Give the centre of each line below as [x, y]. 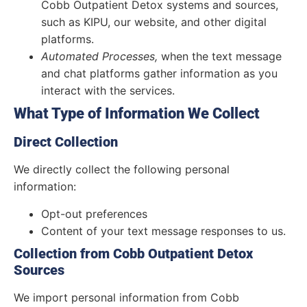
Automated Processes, [99, 57]
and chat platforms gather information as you [159, 74]
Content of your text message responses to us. [163, 231]
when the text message [220, 57]
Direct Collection [66, 142]
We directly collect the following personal [122, 170]
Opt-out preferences [94, 213]
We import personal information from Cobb [126, 297]
